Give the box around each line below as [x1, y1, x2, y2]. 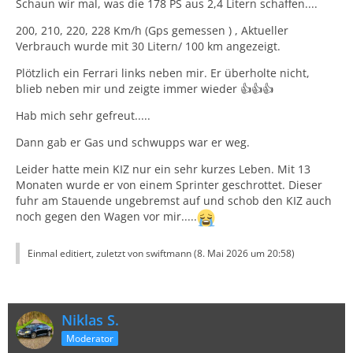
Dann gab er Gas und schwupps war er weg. [16, 135, 250, 150]
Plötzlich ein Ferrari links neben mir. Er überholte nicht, [16, 65, 310, 80]
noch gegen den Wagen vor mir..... [16, 209, 197, 225]
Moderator [66, 331, 113, 345]
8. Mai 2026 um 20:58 [197, 247, 292, 260]
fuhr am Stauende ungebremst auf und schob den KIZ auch [16, 193, 332, 208]
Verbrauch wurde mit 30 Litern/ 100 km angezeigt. [16, 39, 281, 54]
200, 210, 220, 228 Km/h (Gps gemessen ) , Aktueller [16, 23, 288, 38]
